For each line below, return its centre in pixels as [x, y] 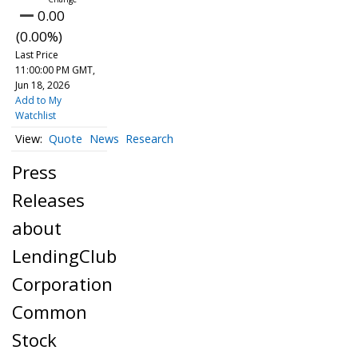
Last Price [36, 55]
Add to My [38, 100]
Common [50, 311]
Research [150, 139]
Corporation [62, 283]
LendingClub [64, 255]
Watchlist [35, 115]
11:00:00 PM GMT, [55, 70]
